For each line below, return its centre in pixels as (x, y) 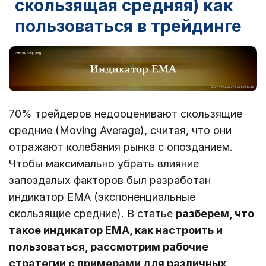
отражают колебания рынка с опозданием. (121, 147)
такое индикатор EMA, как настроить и (116, 230)
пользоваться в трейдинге (128, 26)
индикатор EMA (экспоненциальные (102, 197)
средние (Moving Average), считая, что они (120, 130)
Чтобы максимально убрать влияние (104, 163)
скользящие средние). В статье (92, 213)
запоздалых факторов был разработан (110, 180)
